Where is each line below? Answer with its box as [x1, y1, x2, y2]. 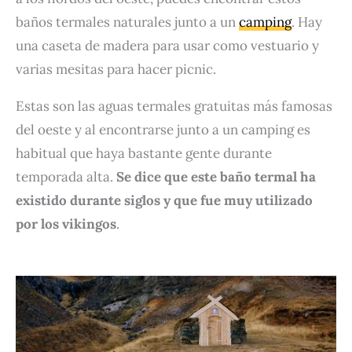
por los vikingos [16, 214, 116, 233]
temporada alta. [16, 167, 116, 185]
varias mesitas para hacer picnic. [16, 60, 219, 78]
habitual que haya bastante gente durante [16, 144, 272, 162]
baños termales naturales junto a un [16, 13, 239, 31]
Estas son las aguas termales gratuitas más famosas [16, 97, 332, 115]
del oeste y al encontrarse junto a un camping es [16, 120, 310, 138]
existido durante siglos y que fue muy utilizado [16, 191, 313, 209]
